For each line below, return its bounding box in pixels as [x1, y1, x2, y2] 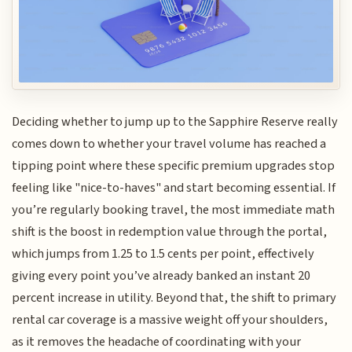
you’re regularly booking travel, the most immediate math [12, 200, 335, 219]
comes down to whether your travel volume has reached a [12, 134, 327, 153]
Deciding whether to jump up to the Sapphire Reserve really [12, 112, 339, 131]
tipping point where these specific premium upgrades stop [12, 156, 335, 175]
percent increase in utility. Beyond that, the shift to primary [12, 288, 337, 307]
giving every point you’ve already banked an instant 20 [12, 266, 311, 285]
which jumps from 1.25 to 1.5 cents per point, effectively [12, 244, 315, 263]
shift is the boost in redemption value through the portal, [12, 222, 328, 241]
